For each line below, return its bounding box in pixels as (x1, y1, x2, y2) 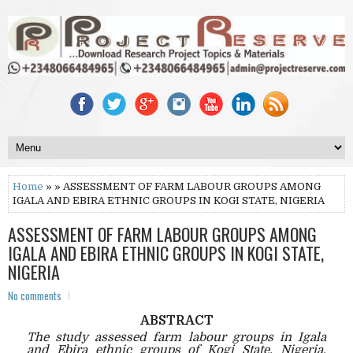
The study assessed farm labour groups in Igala (27, 329, 326, 344)
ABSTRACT (139, 313, 214, 328)
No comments (8, 287, 61, 303)
